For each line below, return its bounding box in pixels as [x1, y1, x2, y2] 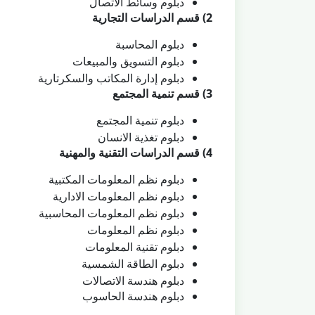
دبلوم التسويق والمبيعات [72, 53, 184, 69]
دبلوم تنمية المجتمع [96, 112, 184, 128]
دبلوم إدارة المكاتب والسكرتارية [38, 70, 184, 86]
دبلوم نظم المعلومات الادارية [53, 188, 184, 204]
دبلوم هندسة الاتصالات [82, 273, 184, 288]
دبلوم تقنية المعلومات [85, 239, 184, 255]
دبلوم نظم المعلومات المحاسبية [39, 205, 184, 221]
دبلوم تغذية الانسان [98, 129, 184, 145]
